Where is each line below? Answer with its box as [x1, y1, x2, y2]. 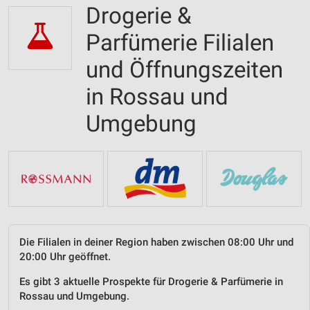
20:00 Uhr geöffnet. [19, 250, 111, 263]
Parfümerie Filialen [86, 29, 274, 56]
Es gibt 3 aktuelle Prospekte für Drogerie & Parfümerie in [19, 275, 283, 288]
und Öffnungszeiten [86, 56, 283, 83]
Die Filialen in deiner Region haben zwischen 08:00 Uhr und [19, 235, 293, 248]
